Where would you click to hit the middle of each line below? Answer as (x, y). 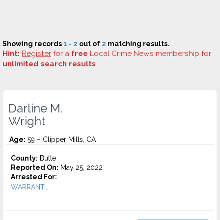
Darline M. (36, 109)
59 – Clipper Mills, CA (61, 139)
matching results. (138, 44)
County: (24, 158)
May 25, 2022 (81, 167)
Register (36, 54)
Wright (27, 121)
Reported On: (35, 167)
